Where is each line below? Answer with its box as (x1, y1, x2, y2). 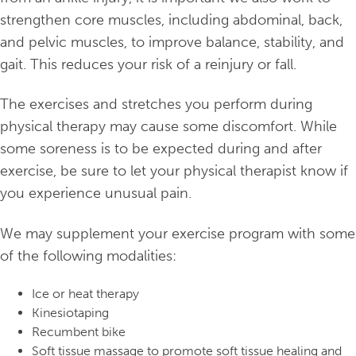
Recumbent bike (32, 324, 126, 340)
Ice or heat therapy (32, 286, 139, 302)
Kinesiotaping (32, 305, 109, 321)
